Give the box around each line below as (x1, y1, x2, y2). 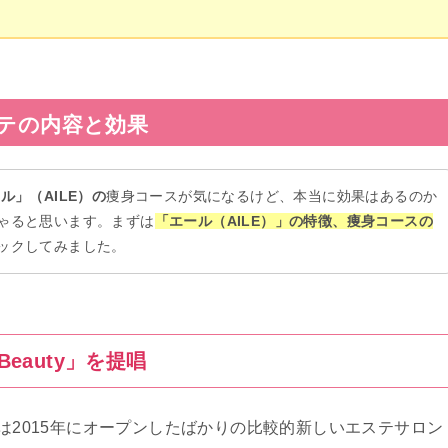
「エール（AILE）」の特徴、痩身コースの (154, 213, 434, 230)
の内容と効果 (17, 113, 149, 137)
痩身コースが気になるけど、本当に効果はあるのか (106, 188, 438, 205)
